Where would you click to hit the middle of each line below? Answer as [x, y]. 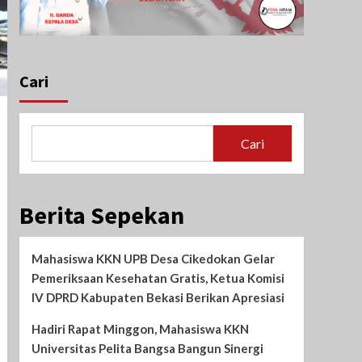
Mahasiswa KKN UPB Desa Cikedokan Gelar [153, 259]
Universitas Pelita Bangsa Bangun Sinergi [147, 349]
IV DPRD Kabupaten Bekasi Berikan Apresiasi [158, 298]
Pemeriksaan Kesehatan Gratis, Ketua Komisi [158, 278]
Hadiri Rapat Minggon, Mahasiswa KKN [140, 329]
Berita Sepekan [101, 215]
